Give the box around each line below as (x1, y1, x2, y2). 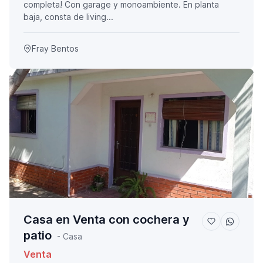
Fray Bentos (32, 43, 79, 54)
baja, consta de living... (23, 12, 113, 22)
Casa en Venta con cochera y (23, 213, 190, 227)
